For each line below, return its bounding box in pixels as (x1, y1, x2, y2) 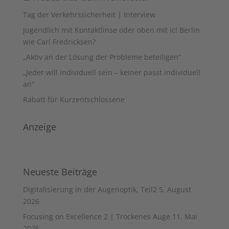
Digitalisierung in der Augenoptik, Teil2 (22, 185, 157, 195)
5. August (158, 185, 191, 195)
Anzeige (22, 121, 56, 133)
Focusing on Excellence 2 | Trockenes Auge (22, 212, 170, 222)
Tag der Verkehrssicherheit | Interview (22, 10, 155, 20)
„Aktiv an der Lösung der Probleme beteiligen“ (22, 52, 181, 62)
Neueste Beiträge (22, 166, 97, 178)
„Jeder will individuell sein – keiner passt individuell (22, 67, 200, 78)
